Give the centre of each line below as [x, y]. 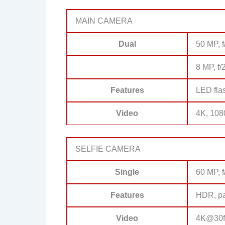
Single [127, 172]
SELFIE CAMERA [108, 149]
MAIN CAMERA [104, 21]
